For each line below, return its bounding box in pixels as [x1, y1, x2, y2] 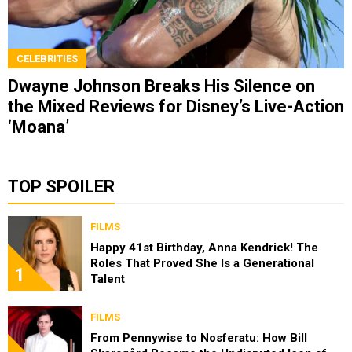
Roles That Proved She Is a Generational [90, 255, 314, 270]
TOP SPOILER [8, 176, 115, 196]
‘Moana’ [8, 116, 69, 137]
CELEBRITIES [16, 52, 78, 64]
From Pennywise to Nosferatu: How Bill [90, 330, 307, 345]
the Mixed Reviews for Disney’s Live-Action [8, 96, 344, 116]
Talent [90, 271, 125, 286]
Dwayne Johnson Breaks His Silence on [8, 75, 315, 96]
